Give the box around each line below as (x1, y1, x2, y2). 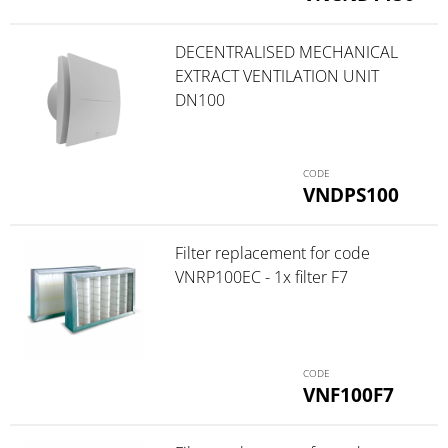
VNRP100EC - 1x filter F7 (174, 265, 348, 288)
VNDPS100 (303, 180, 400, 208)
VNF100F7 (303, 381, 395, 409)
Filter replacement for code (174, 241, 370, 264)
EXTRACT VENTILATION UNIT (174, 64, 379, 87)
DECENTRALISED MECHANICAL (174, 40, 398, 63)
